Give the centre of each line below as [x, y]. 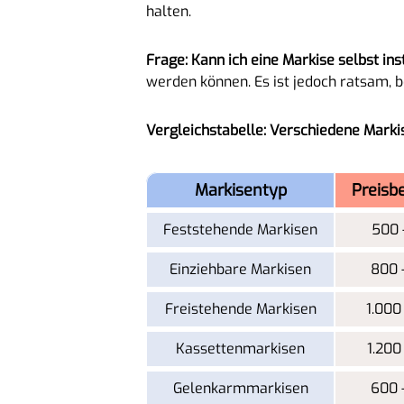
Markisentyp [240, 190]
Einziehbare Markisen [240, 269]
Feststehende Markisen [240, 229]
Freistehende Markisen [240, 308]
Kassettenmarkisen [240, 348]
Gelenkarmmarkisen [240, 388]
